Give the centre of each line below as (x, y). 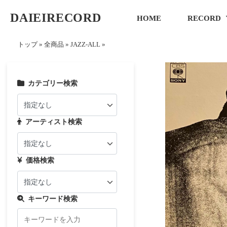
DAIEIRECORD (55, 18)
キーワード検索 (53, 199)
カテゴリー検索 (53, 83)
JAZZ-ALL (85, 45)
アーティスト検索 (54, 122)
